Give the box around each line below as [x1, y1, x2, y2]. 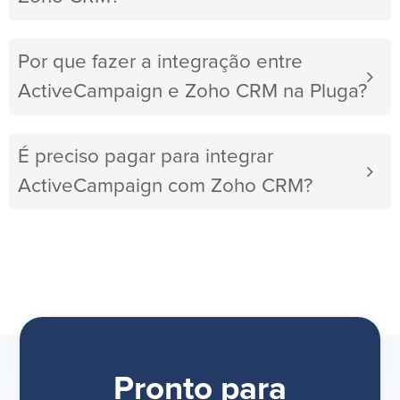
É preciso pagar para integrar [18, 146, 273, 168]
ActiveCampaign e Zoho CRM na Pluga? [18, 81, 367, 103]
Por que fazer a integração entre [18, 52, 303, 73]
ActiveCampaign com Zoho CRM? [18, 176, 312, 197]
